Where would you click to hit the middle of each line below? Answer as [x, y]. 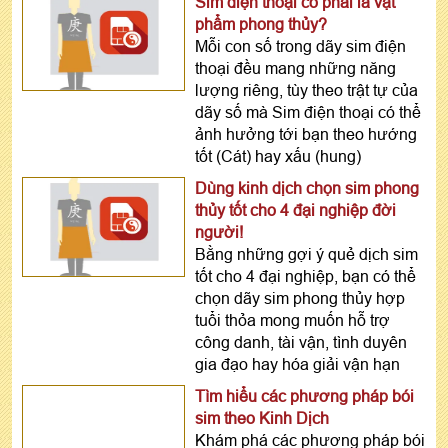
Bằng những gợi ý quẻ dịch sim [306, 254]
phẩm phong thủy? [260, 24]
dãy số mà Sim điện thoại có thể [307, 112]
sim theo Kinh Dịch [261, 418]
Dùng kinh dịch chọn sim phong [306, 188]
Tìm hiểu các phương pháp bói [304, 396]
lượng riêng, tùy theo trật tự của [306, 90]
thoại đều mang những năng [295, 68]
